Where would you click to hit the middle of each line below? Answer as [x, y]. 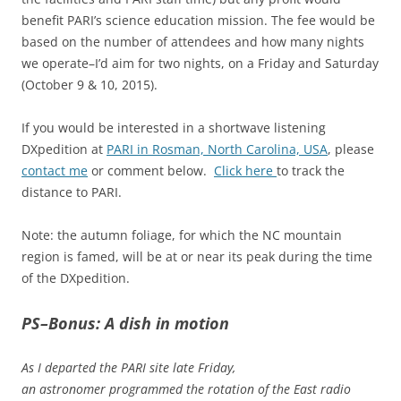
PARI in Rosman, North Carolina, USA [217, 149]
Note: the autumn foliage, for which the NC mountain [182, 235]
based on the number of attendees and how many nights [193, 42]
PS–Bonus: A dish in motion [125, 324]
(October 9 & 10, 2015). [90, 85]
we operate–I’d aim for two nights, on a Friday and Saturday [200, 64]
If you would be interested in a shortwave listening [174, 128]
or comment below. [151, 171]
